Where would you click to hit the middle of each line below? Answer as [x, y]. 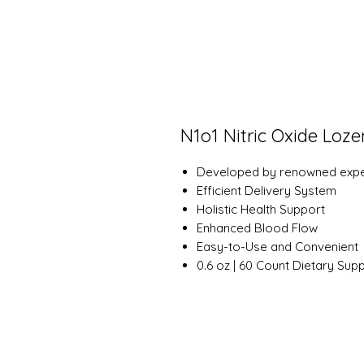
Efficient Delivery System [266, 191]
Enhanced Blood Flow [257, 228]
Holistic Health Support [261, 209]
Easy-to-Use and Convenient [277, 247]
